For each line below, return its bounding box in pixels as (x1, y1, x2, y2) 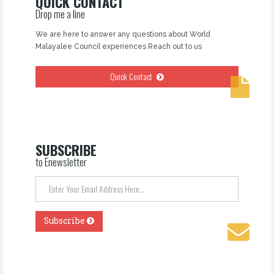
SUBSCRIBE (35, 140, 97, 160)
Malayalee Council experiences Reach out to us (35, 42, 202, 51)
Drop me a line (35, 6, 86, 22)
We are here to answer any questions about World (35, 30, 211, 39)
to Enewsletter (35, 154, 87, 170)
